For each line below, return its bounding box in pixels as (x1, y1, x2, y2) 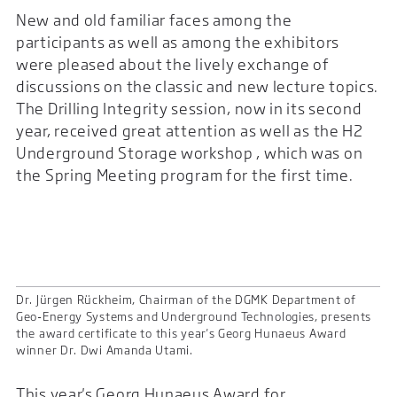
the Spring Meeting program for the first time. (16, 166, 354, 185)
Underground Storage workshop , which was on (16, 144, 363, 163)
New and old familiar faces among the (16, 11, 292, 30)
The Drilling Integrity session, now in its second (16, 99, 362, 119)
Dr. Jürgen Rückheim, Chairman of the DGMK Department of (16, 293, 356, 307)
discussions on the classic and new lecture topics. (16, 77, 379, 97)
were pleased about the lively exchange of (16, 55, 330, 74)
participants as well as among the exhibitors (16, 33, 339, 52)
